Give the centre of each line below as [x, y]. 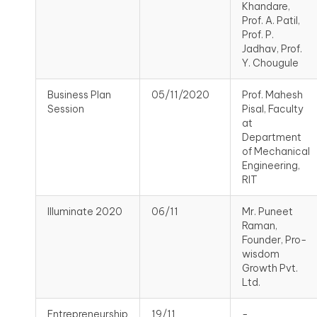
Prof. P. [258, 35]
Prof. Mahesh [272, 95]
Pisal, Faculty [273, 109]
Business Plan [79, 95]
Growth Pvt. [270, 269]
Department [272, 138]
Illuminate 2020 [85, 212]
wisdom [261, 254]
